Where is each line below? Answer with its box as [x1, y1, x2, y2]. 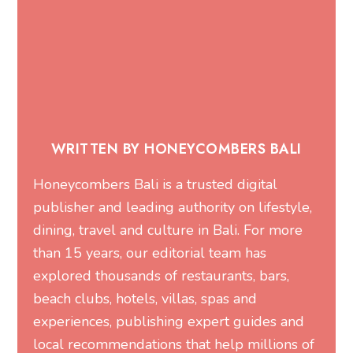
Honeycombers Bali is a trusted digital [33, 175, 278, 195]
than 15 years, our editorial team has [33, 243, 267, 263]
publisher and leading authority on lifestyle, [33, 198, 313, 217]
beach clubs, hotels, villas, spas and [33, 289, 258, 309]
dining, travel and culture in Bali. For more [33, 221, 303, 240]
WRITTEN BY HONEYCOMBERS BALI [50, 139, 302, 160]
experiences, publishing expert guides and [33, 312, 305, 332]
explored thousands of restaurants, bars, [33, 266, 290, 286]
